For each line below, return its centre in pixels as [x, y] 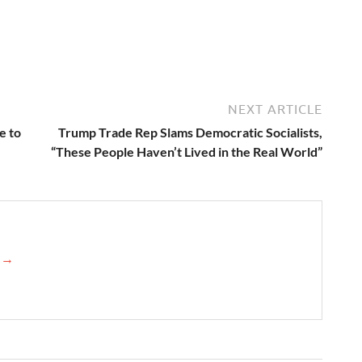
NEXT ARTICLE [275, 109]
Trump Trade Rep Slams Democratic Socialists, [190, 132]
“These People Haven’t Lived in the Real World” [187, 151]
